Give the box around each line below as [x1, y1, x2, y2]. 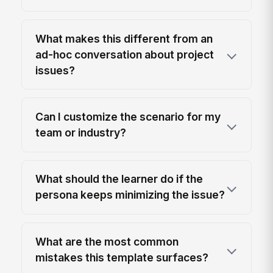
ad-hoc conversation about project [35, 48, 214, 61]
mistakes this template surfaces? [35, 250, 209, 264]
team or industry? [35, 126, 127, 139]
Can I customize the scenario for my [35, 110, 221, 123]
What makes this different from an [35, 32, 213, 45]
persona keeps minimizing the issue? [35, 188, 225, 202]
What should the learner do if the [35, 172, 204, 186]
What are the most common [35, 235, 179, 248]
